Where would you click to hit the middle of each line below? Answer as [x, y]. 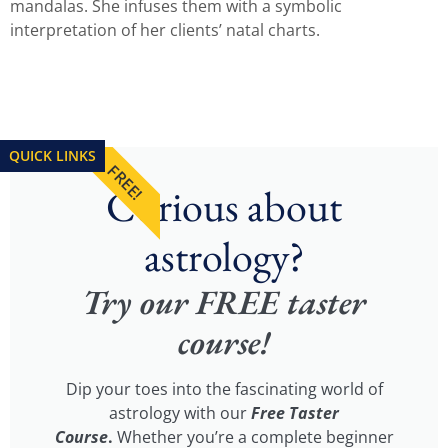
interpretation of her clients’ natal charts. [165, 30]
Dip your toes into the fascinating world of [224, 388]
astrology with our [180, 412]
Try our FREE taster [224, 301]
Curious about [224, 206]
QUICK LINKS [52, 155]
